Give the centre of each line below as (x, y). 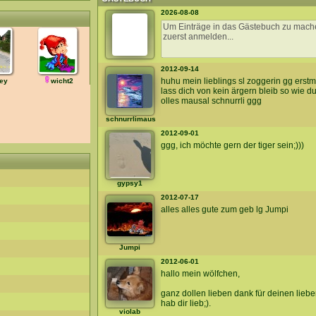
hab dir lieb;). (186, 303)
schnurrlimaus (131, 119)
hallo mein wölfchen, (200, 274)
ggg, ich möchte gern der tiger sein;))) (232, 145)
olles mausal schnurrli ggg (211, 101)
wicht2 (62, 81)
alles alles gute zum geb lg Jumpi (225, 209)
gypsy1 (130, 183)
